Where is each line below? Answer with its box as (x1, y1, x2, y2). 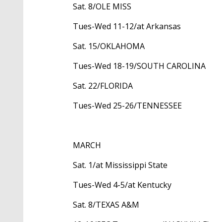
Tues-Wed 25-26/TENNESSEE (73, 100, 182, 111)
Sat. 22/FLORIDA (73, 80, 133, 92)
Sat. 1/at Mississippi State (73, 160, 167, 171)
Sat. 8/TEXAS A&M (73, 199, 139, 211)
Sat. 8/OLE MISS (73, 1, 131, 12)
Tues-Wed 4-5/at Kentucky (73, 179, 171, 191)
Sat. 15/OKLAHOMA (73, 41, 145, 52)
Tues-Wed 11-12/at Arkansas (73, 21, 181, 32)
